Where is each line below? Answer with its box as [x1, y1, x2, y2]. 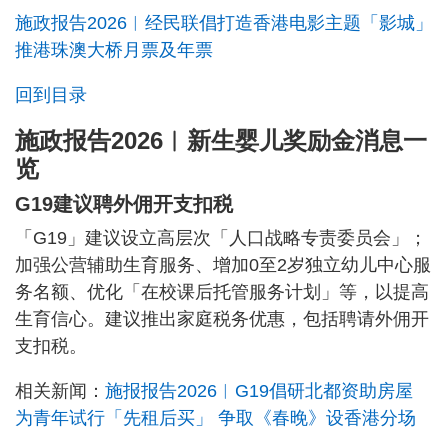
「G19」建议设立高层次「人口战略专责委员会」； [15, 227, 427, 248]
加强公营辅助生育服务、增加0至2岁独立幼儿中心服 [15, 254, 431, 275]
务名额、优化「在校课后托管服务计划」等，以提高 [15, 281, 429, 302]
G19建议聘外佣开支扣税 [15, 192, 233, 215]
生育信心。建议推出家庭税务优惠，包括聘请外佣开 [15, 308, 429, 329]
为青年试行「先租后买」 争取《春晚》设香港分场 [15, 407, 416, 428]
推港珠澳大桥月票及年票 [15, 39, 213, 60]
